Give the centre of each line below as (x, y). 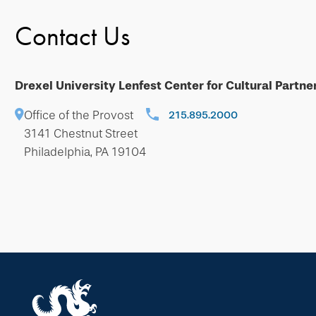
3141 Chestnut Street (81, 133)
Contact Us (72, 36)
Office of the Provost (79, 115)
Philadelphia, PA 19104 (85, 152)
